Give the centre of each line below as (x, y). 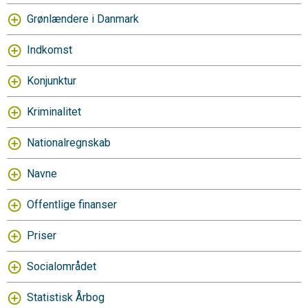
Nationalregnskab (69, 143)
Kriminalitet (54, 112)
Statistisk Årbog (66, 297)
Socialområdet (62, 266)
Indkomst (49, 50)
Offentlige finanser (72, 205)
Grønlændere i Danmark (83, 19)
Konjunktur (52, 81)
